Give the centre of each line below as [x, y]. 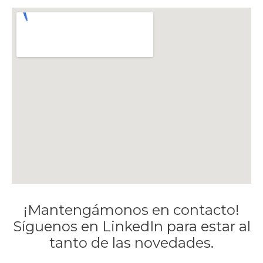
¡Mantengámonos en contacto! [131, 210]
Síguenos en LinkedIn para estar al [131, 227]
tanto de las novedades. [131, 243]
